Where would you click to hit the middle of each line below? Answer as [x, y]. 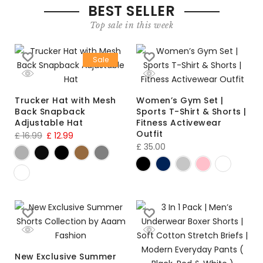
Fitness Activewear [179, 123]
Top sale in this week [131, 26]
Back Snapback [50, 112]
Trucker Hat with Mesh [65, 101]
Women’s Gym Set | [180, 101]
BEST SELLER [131, 11]
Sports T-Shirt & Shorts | [191, 112]
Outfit [149, 134]
